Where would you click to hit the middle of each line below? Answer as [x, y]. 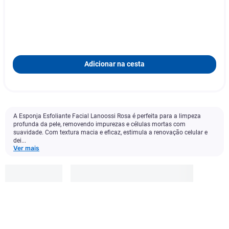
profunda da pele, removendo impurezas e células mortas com [99, 124]
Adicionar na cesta [114, 64]
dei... [20, 141]
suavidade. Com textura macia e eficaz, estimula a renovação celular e [110, 132]
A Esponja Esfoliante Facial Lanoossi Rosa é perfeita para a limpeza [107, 116]
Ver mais [26, 148]
